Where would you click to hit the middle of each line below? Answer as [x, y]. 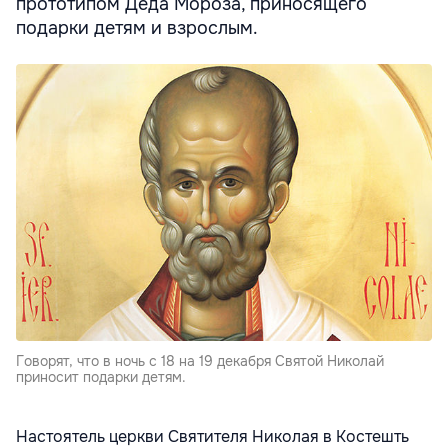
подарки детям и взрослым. [137, 28]
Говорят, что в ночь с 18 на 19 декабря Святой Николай [200, 361]
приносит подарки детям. [101, 377]
